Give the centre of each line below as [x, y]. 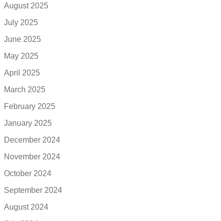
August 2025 [26, 6]
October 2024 [28, 174]
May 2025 [21, 56]
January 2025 [28, 123]
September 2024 [33, 190]
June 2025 [22, 39]
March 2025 [25, 90]
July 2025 [21, 23]
